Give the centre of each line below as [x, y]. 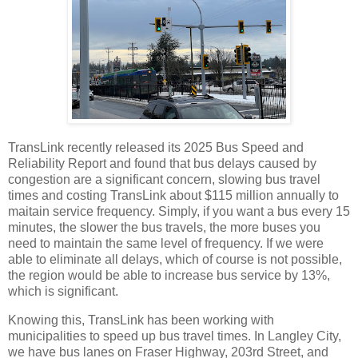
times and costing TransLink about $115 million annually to [173, 196]
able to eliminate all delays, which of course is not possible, [175, 260]
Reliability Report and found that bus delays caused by [162, 164]
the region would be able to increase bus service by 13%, [169, 276]
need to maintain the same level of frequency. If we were [166, 244]
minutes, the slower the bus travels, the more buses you [164, 228]
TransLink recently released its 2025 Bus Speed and [156, 148]
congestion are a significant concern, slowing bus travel [164, 180]
